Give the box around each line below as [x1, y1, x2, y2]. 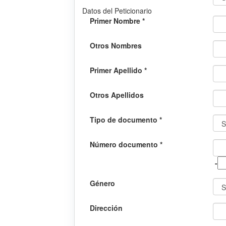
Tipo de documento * [90, 115, 162, 125]
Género [90, 178, 115, 189]
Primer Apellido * [90, 65, 147, 76]
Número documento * [90, 139, 162, 150]
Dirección [90, 203, 123, 213]
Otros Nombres [90, 40, 142, 51]
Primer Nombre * [90, 16, 145, 26]
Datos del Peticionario [82, 6, 152, 16]
